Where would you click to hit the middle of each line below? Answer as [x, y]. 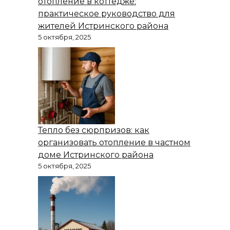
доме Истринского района [96, 155]
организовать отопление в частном [114, 143]
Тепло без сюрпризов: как [94, 130]
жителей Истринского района [103, 26]
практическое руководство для [107, 14]
